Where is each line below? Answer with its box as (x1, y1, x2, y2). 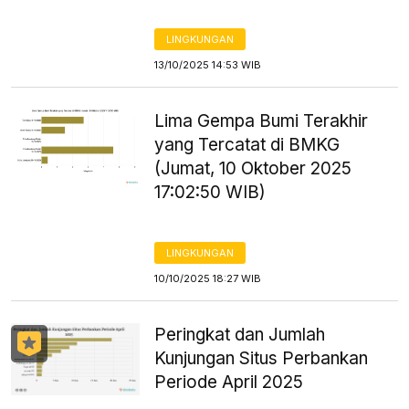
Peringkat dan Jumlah (154, 324, 326, 345)
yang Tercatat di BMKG (154, 134, 341, 155)
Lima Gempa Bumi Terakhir (154, 110, 369, 131)
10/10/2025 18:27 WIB (154, 272, 262, 285)
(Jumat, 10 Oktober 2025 (154, 158, 352, 179)
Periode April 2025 (154, 372, 304, 393)
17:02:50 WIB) (154, 182, 267, 203)
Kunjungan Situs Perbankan (154, 348, 369, 369)
